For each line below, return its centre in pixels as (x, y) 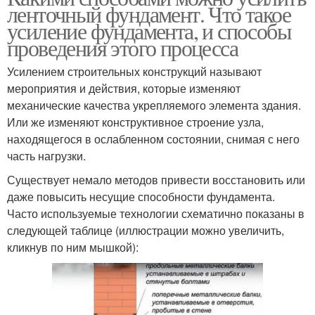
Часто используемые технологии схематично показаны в (156, 214)
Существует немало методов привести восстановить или (156, 180)
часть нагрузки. (46, 156)
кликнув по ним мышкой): (73, 247)
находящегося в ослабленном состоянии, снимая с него (153, 139)
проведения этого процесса (122, 48)
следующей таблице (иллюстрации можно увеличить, (146, 231)
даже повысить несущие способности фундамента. (141, 197)
